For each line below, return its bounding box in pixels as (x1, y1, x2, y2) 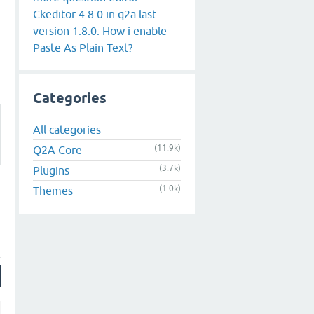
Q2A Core (33, 144, 82, 157)
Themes (33, 184, 73, 198)
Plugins (33, 164, 69, 177)
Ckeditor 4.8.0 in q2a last (33, 7, 156, 20)
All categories (33, 123, 101, 137)
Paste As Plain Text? (33, 41, 132, 54)
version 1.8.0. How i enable (33, 24, 167, 37)
